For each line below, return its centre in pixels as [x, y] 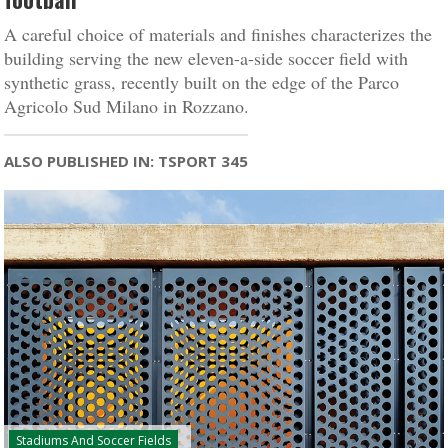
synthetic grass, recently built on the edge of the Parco [202, 82]
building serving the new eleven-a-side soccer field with [206, 58]
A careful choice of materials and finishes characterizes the [218, 34]
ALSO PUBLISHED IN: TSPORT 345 [126, 161]
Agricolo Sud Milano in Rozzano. [127, 106]
